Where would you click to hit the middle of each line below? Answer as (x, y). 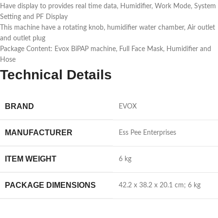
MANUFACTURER (39, 133)
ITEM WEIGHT (31, 159)
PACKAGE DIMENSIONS (50, 185)
